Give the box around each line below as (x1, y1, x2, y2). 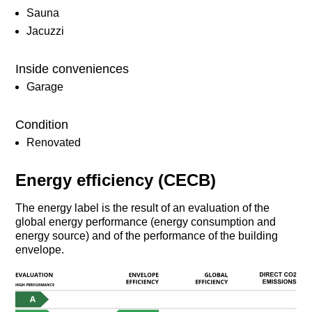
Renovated (26, 136, 81, 148)
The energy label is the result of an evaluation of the (15, 201, 270, 214)
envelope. (15, 243, 65, 256)
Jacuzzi (26, 24, 65, 37)
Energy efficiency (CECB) (15, 170, 217, 189)
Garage (26, 80, 64, 93)
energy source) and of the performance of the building (15, 229, 279, 242)
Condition (15, 117, 69, 132)
